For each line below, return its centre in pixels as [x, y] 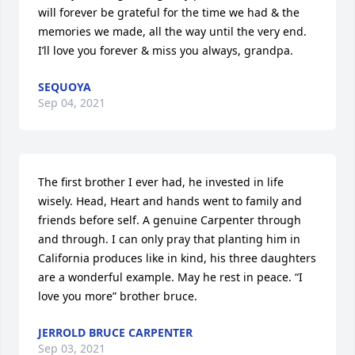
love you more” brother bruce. [118, 296]
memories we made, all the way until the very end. [172, 31]
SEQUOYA [65, 86]
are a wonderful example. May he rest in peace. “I [170, 277]
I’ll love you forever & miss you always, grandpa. [166, 50]
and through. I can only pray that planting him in [169, 239]
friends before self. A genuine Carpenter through [170, 219]
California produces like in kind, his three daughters [177, 258]
